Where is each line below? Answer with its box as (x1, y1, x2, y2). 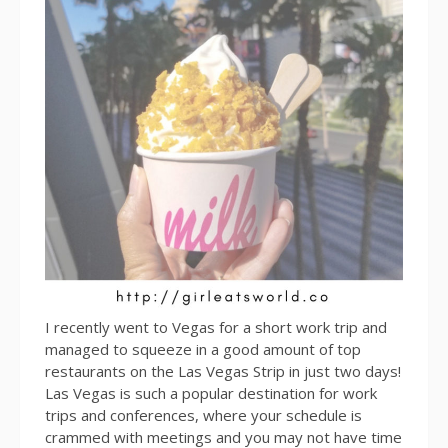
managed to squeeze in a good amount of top (45, 338, 361, 359)
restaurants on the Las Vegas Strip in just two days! (45, 360, 401, 381)
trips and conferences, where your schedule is (45, 404, 362, 425)
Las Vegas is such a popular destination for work (45, 382, 377, 403)
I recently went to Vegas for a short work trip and (45, 316, 387, 337)
